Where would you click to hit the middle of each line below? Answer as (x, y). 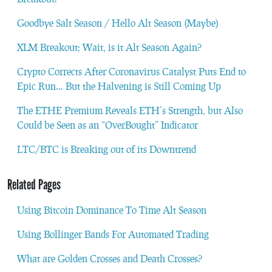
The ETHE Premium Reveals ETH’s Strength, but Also (130, 110)
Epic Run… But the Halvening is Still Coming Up (119, 86)
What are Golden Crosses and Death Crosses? (110, 258)
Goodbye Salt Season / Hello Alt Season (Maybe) (118, 22)
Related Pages (34, 184)
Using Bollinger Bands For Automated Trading (113, 234)
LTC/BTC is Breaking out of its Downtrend (107, 149)
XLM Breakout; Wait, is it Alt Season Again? (109, 47)
